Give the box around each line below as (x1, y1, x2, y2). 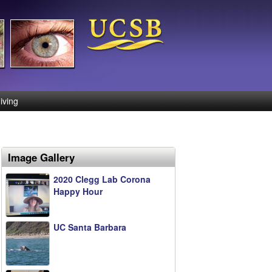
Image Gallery (7, 150, 75, 165)
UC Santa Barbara (53, 221, 126, 234)
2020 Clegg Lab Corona (53, 173, 151, 185)
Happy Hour (53, 185, 103, 197)
